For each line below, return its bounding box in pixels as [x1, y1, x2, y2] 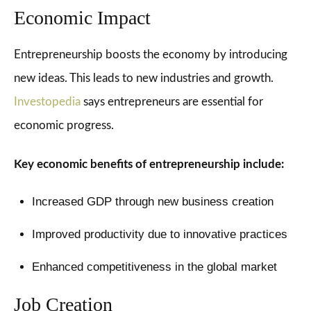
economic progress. [14, 119, 114, 131]
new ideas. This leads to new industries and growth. [14, 72, 274, 84]
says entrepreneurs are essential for [81, 96, 263, 108]
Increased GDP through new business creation [31, 195, 274, 208]
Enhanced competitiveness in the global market [31, 260, 277, 274]
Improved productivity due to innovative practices [31, 228, 287, 241]
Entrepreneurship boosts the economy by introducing [14, 49, 287, 60]
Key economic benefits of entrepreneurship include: [14, 158, 284, 170]
